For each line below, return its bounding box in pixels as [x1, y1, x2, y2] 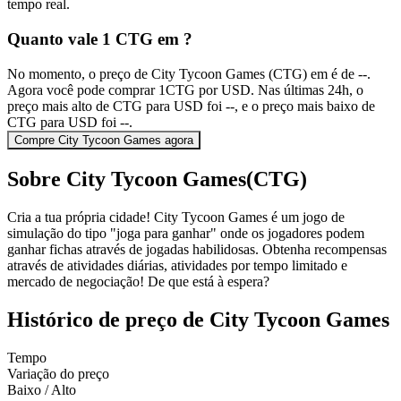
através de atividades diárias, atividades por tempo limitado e [7, 257, 347, 273]
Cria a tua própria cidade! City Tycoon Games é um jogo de [7, 209, 345, 225]
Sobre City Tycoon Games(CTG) [7, 166, 307, 191]
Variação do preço [7, 365, 109, 381]
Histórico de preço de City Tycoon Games [7, 307, 389, 331]
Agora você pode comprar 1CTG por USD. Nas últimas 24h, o [7, 81, 363, 98]
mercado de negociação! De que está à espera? [7, 273, 269, 289]
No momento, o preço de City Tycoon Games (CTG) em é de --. [7, 65, 371, 81]
